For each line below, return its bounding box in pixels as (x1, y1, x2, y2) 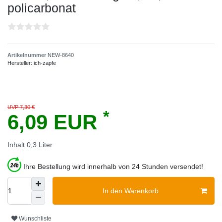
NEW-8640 (48, 52, 74, 58)
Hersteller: (7, 60, 34, 66)
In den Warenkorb (102, 186, 159, 195)
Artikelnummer (7, 52, 48, 58)
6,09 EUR (7, 111, 103, 134)
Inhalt (7, 141, 27, 149)
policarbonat (7, 1, 76, 15)
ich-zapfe (34, 60, 56, 66)
